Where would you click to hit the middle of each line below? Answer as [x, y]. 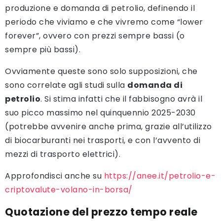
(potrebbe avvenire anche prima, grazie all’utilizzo [109, 127]
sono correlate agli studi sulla [66, 85]
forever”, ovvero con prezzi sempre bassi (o [95, 36]
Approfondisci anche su [55, 176]
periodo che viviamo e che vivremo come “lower [104, 22]
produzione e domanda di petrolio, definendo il [100, 8]
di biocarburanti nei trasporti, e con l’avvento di [103, 141]
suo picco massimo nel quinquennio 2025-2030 [100, 113]
